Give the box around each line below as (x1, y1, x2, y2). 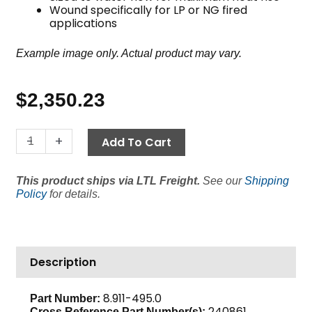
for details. (47, 187, 101, 200)
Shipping (244, 174, 290, 187)
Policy (16, 187, 47, 200)
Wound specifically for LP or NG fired (49, 2, 248, 19)
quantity (15, 228, 61, 244)
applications (49, 15, 118, 32)
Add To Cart (101, 134, 171, 150)
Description (29, 253, 96, 270)
